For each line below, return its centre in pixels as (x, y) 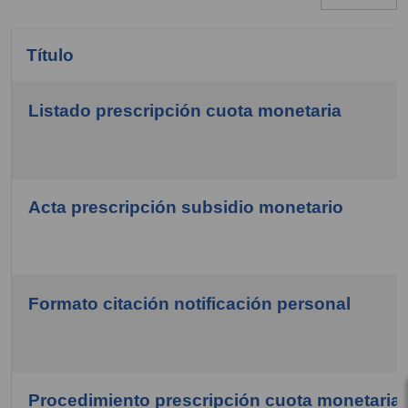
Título (50, 55)
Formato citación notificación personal (189, 304)
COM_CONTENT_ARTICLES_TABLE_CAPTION (204, 137)
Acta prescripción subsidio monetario (186, 207)
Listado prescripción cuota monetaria (185, 111)
